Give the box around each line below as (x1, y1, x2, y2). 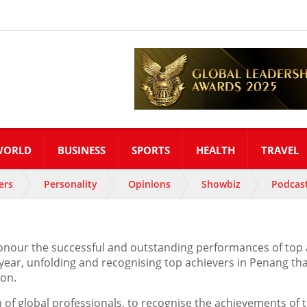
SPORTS (132, 143, 170, 157)
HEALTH (196, 143, 235, 157)
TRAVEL (261, 143, 299, 157)
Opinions (128, 177, 171, 191)
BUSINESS (58, 143, 106, 157)
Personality (44, 177, 97, 191)
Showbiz (201, 177, 241, 191)
